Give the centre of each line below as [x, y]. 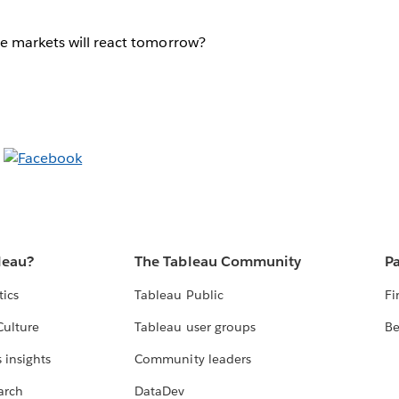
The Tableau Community [218, 262]
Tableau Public [179, 295]
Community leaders [193, 359]
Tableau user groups [195, 327]
